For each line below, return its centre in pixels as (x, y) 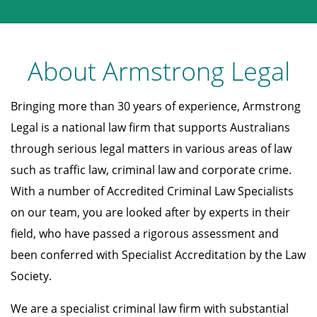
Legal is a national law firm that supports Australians (150, 128)
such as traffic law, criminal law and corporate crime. (151, 170)
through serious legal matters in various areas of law (151, 149)
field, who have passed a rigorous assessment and (145, 234)
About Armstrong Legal (158, 71)
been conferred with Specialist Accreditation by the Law (158, 255)
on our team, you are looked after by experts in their (150, 213)
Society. (31, 276)
